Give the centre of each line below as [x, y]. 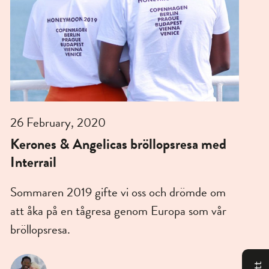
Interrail [33, 162]
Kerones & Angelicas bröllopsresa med [118, 144]
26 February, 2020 [58, 123]
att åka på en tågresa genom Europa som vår [118, 211]
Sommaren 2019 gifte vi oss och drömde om [118, 192]
